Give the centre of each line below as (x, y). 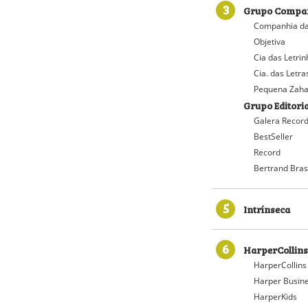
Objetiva (269, 42)
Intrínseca (267, 209)
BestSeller (273, 136)
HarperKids (275, 297)
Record (267, 152)
